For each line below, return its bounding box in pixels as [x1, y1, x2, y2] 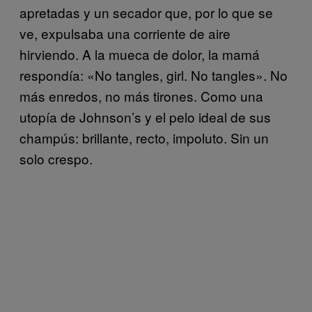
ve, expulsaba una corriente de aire [19, 23, 231, 42]
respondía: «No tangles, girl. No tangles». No [19, 65, 288, 84]
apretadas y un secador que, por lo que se [19, 2, 273, 22]
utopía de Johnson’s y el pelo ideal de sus [19, 107, 271, 126]
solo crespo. [19, 148, 93, 168]
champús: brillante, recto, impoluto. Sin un [19, 127, 269, 147]
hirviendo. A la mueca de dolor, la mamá [19, 44, 260, 63]
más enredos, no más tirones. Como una [19, 86, 263, 105]
